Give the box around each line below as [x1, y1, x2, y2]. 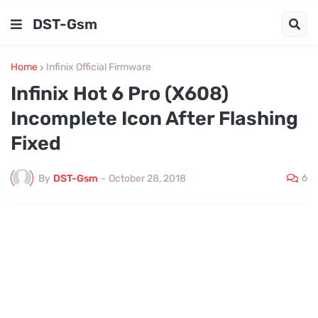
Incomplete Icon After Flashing [11, 107, 298, 130]
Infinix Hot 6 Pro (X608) [11, 82, 229, 105]
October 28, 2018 [109, 172, 186, 185]
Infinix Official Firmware [46, 61, 151, 73]
